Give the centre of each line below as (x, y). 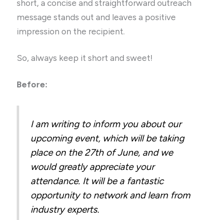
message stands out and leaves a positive (96, 17)
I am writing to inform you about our (106, 124)
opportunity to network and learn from (110, 195)
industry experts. (65, 210)
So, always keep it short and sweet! (85, 58)
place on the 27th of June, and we (102, 153)
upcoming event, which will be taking (108, 138)
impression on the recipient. (72, 31)
